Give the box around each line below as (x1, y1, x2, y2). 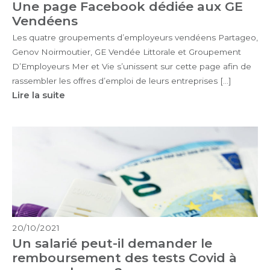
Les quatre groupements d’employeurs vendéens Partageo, (12, 32, 258, 42)
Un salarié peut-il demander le (12, 235, 212, 251)
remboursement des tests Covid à (12, 250, 237, 265)
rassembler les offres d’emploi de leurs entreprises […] (12, 75, 231, 86)
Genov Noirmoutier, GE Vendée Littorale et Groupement (12, 46, 241, 57)
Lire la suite (12, 89, 65, 101)
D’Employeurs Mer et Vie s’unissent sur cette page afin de (12, 61, 251, 71)
